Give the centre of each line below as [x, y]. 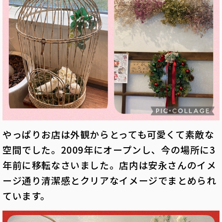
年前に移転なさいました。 [61, 165]
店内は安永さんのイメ [168, 165]
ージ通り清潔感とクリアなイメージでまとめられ [110, 180]
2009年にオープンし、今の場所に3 [138, 150]
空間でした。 [32, 150]
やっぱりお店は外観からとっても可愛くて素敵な [109, 134]
